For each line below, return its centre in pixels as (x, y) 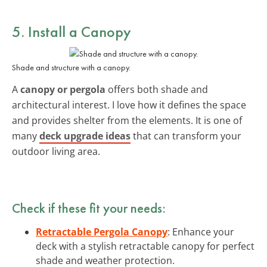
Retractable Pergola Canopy (102, 232)
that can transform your (186, 136)
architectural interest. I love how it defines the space (129, 105)
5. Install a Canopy (72, 31)
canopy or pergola (63, 89)
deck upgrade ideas (85, 136)
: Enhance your (201, 232)
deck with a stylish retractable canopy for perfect (145, 246)
